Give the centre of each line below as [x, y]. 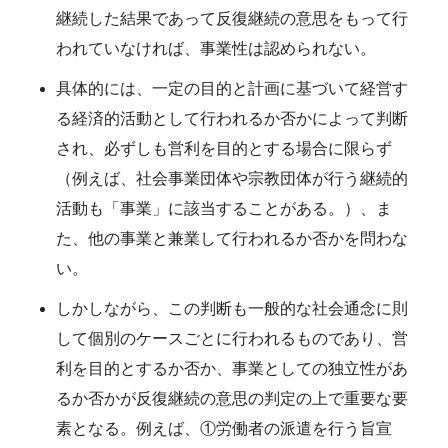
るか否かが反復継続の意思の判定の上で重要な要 [232, 398]
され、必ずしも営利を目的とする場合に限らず [224, 148]
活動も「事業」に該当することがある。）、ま [224, 208]
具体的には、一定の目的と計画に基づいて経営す [232, 88]
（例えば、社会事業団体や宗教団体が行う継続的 [232, 178]
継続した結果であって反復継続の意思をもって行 [232, 18]
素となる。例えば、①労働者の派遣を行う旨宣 [224, 428]
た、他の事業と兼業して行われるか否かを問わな [232, 238]
